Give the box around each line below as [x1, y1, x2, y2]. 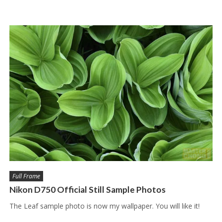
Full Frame [12, 171, 40, 180]
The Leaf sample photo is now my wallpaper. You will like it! [9, 201, 200, 211]
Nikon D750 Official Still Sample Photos [9, 184, 166, 195]
